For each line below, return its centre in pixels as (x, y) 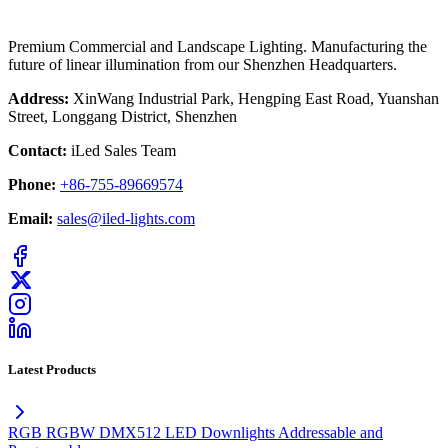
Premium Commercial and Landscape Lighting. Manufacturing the (217, 46)
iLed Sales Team (123, 150)
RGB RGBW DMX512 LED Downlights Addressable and (195, 433)
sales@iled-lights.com (126, 218)
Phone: (32, 184)
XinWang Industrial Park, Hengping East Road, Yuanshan (256, 98)
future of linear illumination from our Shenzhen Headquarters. (202, 64)
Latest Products (52, 370)
